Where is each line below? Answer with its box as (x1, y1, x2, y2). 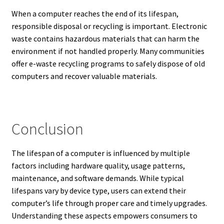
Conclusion (11, 118, 83, 139)
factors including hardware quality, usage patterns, (11, 160, 185, 170)
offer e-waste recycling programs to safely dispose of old (11, 58, 205, 69)
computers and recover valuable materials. (11, 71, 157, 81)
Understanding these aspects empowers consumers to (11, 210, 197, 220)
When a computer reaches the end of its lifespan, (11, 8, 178, 19)
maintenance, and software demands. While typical (11, 172, 184, 183)
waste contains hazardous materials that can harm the (11, 33, 199, 44)
